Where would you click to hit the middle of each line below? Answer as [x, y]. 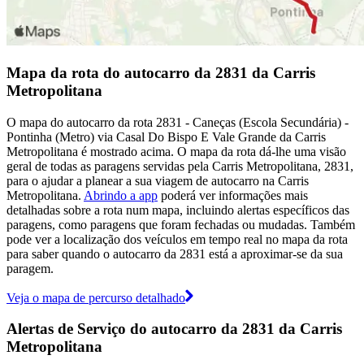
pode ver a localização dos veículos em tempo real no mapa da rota [177, 239]
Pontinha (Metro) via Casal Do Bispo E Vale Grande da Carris [166, 136]
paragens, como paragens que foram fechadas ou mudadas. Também [181, 224]
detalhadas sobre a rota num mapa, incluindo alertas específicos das [178, 210]
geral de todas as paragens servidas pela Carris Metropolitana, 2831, [180, 166]
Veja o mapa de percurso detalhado [96, 297]
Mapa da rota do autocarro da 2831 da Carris [161, 73]
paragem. [30, 268]
